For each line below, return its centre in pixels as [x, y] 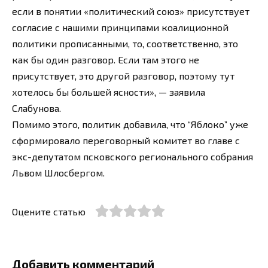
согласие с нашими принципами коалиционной [120, 28]
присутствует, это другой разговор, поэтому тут [123, 76]
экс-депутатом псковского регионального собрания [133, 157]
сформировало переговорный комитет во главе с [126, 141]
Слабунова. [36, 108]
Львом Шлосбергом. [58, 173]
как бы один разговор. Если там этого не [106, 60]
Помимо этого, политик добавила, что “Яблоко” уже [130, 124]
